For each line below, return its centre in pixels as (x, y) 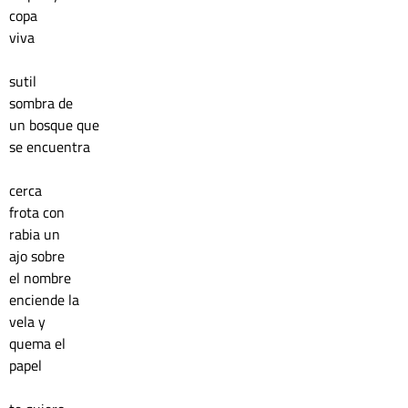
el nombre (42, 278)
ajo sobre (39, 256)
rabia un (36, 234)
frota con (39, 212)
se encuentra (51, 147)
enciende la (44, 300)
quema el (39, 343)
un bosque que (56, 125)
